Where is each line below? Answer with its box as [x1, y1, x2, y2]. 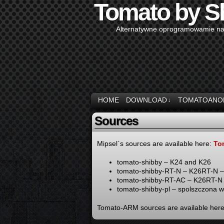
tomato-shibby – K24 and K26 [117, 158, 211, 166]
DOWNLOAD [126, 96, 167, 104]
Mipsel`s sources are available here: [97, 139, 213, 147]
